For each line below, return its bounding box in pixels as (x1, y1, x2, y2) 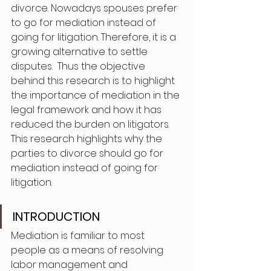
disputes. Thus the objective (11, 59, 148, 73)
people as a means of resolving (11, 243, 166, 257)
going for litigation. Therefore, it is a (11, 30, 178, 44)
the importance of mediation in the (11, 88, 182, 102)
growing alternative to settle (11, 45, 150, 59)
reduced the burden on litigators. (11, 117, 172, 131)
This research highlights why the (11, 132, 165, 146)
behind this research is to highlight (11, 74, 177, 88)
